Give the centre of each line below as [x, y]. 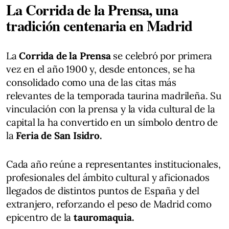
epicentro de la [40, 217]
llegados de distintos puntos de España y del [103, 190]
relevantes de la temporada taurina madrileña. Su [114, 95]
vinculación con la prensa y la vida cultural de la [111, 109]
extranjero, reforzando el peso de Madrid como [109, 204]
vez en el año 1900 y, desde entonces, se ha [101, 69]
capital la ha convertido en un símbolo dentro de [112, 122]
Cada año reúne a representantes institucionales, [113, 164]
